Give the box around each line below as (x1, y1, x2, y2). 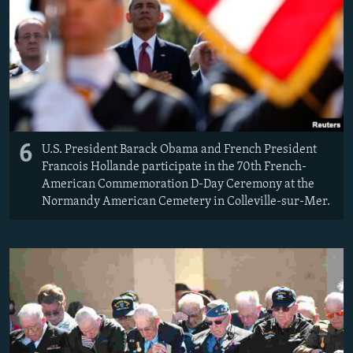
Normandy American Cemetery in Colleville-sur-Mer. (42, 195, 330, 209)
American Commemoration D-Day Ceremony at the (42, 178, 314, 191)
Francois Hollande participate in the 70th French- (42, 161, 307, 174)
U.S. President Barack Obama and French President (42, 143, 317, 157)
